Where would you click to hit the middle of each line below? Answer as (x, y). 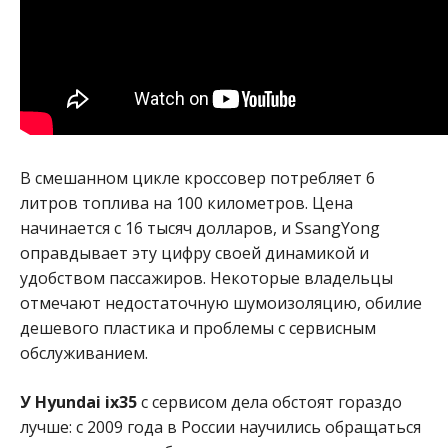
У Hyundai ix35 (78, 401)
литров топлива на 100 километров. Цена (186, 202)
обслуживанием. (84, 352)
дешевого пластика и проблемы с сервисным (198, 327)
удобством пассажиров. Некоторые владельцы (206, 277)
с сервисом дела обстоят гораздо (269, 401)
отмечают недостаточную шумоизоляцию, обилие (221, 302)
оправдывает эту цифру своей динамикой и (194, 252)
